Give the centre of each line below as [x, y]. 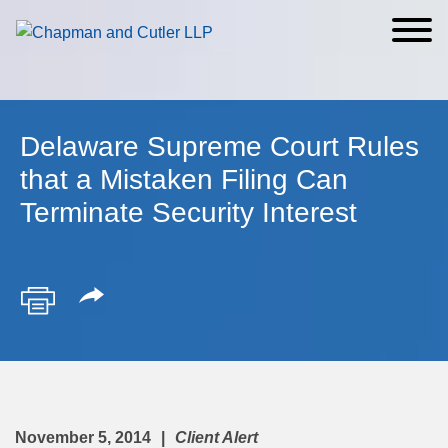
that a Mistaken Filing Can [184, 179]
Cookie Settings [152, 22]
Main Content [161, 22]
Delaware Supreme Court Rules [219, 146]
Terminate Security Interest [188, 212]
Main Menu [169, 22]
